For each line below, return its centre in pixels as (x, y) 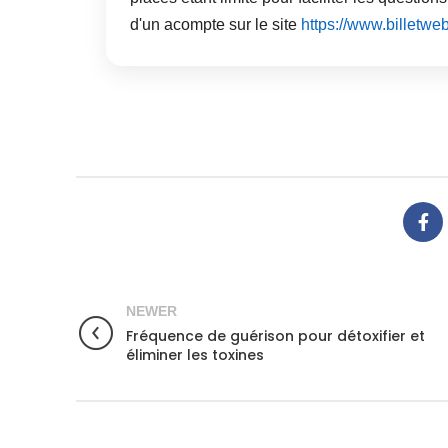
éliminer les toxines (195, 355)
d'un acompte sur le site (215, 24)
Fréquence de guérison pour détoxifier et (275, 336)
